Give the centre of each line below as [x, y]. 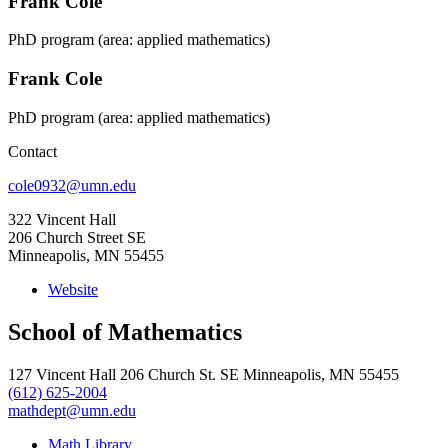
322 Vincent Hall [62, 219]
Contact [32, 151]
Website [73, 289]
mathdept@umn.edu [72, 410]
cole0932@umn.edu [72, 185]
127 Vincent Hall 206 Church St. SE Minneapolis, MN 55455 [203, 374]
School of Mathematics [125, 331]
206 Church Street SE [77, 237]
